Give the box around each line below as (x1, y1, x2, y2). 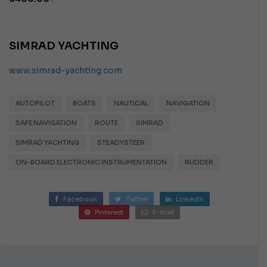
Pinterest (94, 207, 123, 216)
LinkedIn (175, 194, 204, 203)
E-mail (152, 207, 174, 216)
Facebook (63, 194, 97, 203)
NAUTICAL (114, 98, 148, 107)
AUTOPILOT (15, 98, 55, 107)
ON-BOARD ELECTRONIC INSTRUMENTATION (15, 157, 167, 166)
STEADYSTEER (97, 138, 145, 147)
